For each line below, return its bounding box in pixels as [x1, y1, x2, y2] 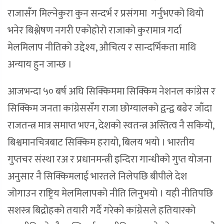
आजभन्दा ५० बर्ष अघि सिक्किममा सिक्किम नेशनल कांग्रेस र [7, 83, 215, 100]
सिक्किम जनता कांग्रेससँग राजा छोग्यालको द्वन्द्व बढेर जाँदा [7, 100, 212, 117]
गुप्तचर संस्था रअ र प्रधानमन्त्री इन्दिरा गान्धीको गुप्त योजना [7, 151, 211, 168]
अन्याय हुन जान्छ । [7, 56, 72, 73]
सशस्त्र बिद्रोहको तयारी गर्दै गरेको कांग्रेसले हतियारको [7, 202, 195, 219]
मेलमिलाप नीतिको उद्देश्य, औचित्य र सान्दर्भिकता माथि [7, 39, 196, 56]
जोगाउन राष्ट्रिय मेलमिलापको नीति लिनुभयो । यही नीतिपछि [7, 185, 213, 202]
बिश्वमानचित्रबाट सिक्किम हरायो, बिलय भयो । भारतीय [7, 134, 194, 151]
